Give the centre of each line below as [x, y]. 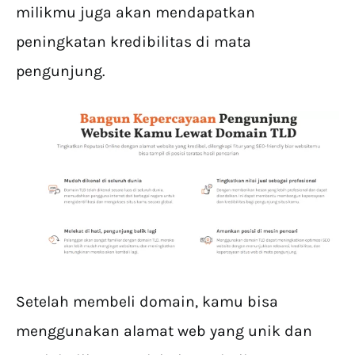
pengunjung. [60, 71]
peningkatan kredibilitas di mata [134, 42]
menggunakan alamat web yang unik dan [164, 330]
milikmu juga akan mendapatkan [136, 13]
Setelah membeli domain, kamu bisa [147, 301]
